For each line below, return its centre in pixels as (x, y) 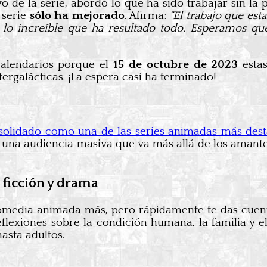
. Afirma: (147, 16)
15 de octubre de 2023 (176, 65)
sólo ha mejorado (77, 16)
